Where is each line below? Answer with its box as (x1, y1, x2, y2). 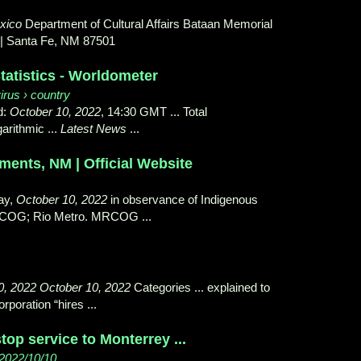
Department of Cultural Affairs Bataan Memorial (22, 17, 272, 31)
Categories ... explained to (131, 280, 270, 295)
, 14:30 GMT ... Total (101, 105, 207, 119)
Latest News (60, 122, 127, 136)
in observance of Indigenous (107, 193, 258, 207)
